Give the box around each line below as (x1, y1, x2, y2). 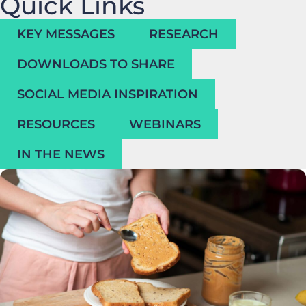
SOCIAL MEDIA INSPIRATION (17, 87, 198, 102)
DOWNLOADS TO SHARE (17, 57, 175, 72)
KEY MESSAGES (17, 27, 115, 42)
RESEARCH (149, 27, 219, 42)
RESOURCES (17, 117, 95, 132)
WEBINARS (129, 117, 201, 132)
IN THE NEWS (17, 147, 105, 162)
